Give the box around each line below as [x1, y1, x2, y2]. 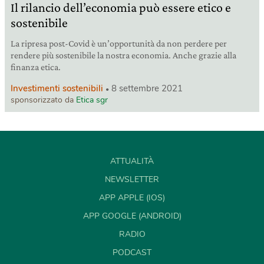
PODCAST [113, 247, 151, 259]
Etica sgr [76, 94, 108, 106]
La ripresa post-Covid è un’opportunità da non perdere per [11, 38, 227, 49]
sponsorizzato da [11, 94, 76, 106]
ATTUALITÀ [110, 156, 154, 167]
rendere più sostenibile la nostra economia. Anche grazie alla [11, 50, 236, 61]
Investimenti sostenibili [11, 82, 103, 95]
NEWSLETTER [105, 174, 159, 186]
